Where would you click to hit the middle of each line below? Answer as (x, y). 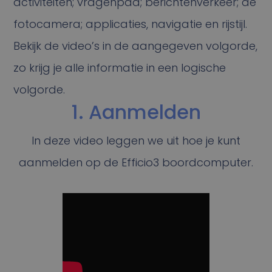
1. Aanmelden (136, 112)
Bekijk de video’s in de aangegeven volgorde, (136, 46)
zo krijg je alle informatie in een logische (120, 68)
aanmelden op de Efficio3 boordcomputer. (136, 162)
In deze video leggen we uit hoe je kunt (136, 141)
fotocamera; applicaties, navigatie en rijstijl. (131, 24)
